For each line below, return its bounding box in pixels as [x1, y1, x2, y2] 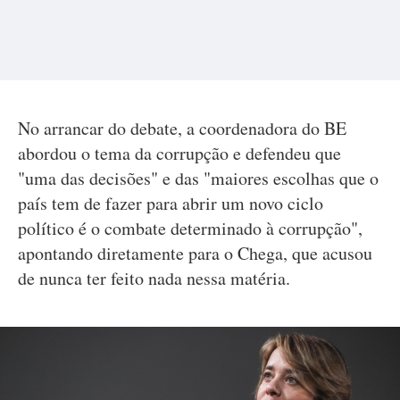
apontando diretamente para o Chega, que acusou [18, 241, 372, 265]
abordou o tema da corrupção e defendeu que [18, 141, 341, 165]
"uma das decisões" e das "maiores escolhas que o [18, 166, 379, 190]
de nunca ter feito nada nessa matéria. [18, 266, 290, 290]
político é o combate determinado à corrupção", [18, 216, 362, 240]
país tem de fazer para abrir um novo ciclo [18, 191, 323, 215]
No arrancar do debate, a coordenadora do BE [18, 116, 346, 140]
